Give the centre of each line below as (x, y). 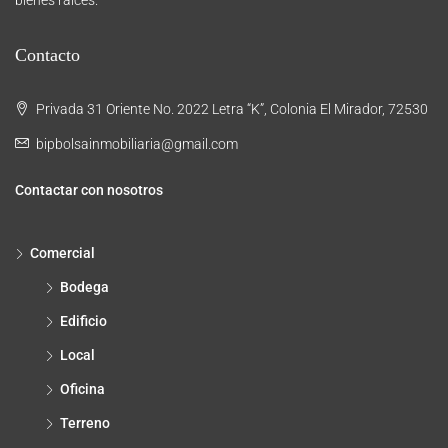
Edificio (83, 320)
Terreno (85, 422)
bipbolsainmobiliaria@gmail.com (137, 143)
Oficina (82, 388)
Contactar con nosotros (89, 189)
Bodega (84, 286)
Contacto (47, 54)
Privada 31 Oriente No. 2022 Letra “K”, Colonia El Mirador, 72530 (230, 108)
